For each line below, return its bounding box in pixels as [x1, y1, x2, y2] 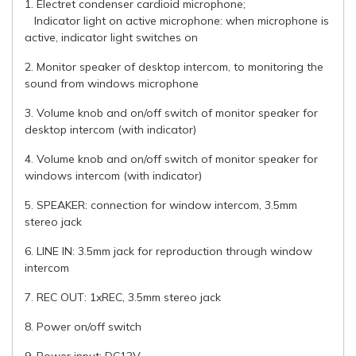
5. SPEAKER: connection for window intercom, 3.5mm [25, 197, 297, 212]
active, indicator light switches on [25, 29, 198, 44]
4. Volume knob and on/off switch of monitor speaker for [25, 151, 318, 166]
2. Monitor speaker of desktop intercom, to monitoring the [25, 59, 323, 74]
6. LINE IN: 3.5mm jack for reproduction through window [25, 243, 312, 258]
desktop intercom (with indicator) [25, 122, 196, 137]
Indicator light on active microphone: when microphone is [25, 13, 329, 28]
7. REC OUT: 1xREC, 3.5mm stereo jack [25, 289, 221, 304]
